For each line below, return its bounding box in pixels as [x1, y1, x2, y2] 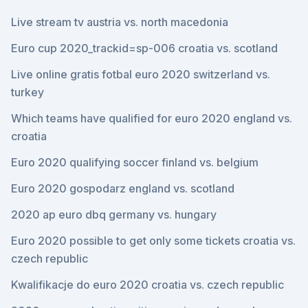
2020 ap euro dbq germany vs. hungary [11, 208, 217, 221]
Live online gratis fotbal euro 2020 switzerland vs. [11, 67, 270, 81]
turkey [11, 85, 44, 99]
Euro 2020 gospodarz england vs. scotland [11, 181, 234, 195]
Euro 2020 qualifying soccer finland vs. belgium [11, 155, 258, 169]
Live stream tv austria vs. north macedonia [11, 15, 228, 29]
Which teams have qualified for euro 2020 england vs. [11, 111, 292, 125]
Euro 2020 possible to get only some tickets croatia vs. [11, 234, 296, 247]
